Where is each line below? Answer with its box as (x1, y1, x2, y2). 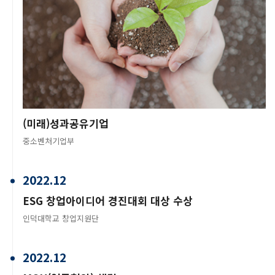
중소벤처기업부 (23, 134, 74, 147)
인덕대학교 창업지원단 (23, 212, 99, 224)
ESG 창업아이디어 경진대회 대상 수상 (23, 192, 193, 208)
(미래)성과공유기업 (23, 115, 109, 131)
